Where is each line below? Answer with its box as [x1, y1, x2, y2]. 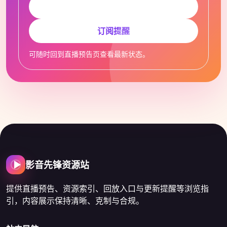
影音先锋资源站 [25, 159, 89, 171]
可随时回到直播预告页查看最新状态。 [29, 49, 149, 59]
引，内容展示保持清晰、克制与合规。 [6, 195, 144, 206]
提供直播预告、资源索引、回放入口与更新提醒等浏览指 [6, 183, 209, 194]
